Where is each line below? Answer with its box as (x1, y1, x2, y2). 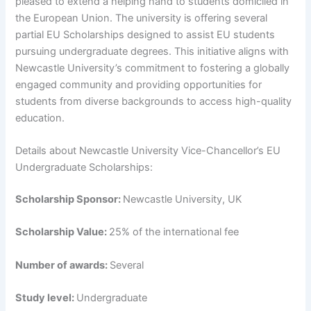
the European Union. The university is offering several (15, 11, 268, 24)
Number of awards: (15, 258, 110, 271)
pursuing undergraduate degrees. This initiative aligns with (15, 44, 289, 58)
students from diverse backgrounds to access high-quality (15, 94, 292, 108)
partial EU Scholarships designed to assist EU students (15, 28, 276, 41)
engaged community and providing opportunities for (15, 78, 262, 91)
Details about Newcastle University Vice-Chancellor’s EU (15, 144, 281, 158)
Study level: (15, 292, 77, 305)
